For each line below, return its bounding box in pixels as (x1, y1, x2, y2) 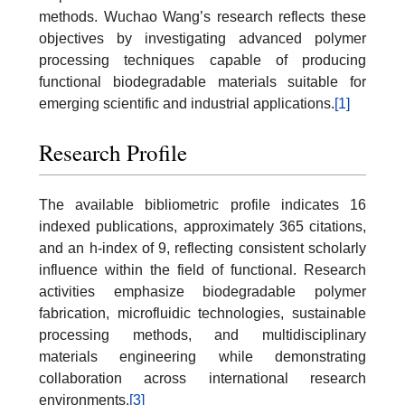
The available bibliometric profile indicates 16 (39, 196, 366, 212)
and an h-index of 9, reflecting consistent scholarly (39, 240, 366, 256)
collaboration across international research (39, 370, 366, 386)
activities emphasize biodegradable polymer (39, 283, 366, 299)
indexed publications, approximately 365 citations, (39, 218, 366, 234)
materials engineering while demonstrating (39, 348, 366, 364)
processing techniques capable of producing (39, 52, 366, 69)
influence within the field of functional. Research (39, 261, 366, 278)
